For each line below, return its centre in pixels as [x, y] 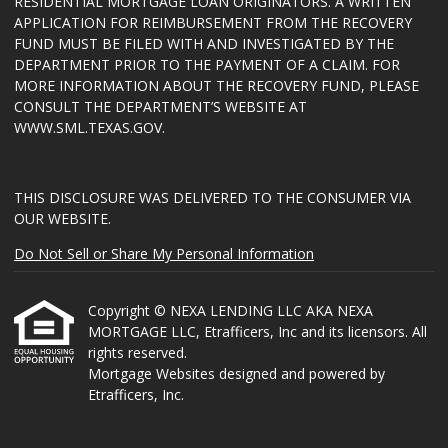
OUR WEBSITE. [62, 218]
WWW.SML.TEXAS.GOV [88, 127]
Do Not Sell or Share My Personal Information [164, 253]
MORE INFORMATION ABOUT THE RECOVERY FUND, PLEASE [216, 85]
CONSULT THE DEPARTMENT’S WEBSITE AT [160, 106]
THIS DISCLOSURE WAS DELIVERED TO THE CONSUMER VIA [212, 197]
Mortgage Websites [153, 373]
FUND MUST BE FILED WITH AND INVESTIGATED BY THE [204, 43]
